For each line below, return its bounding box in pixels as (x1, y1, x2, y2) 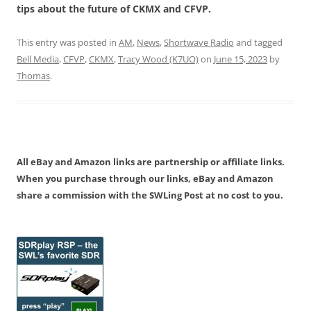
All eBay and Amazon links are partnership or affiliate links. (17, 155, 285, 169)
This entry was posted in (17, 36, 119, 49)
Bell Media (17, 53, 59, 66)
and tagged (234, 36, 283, 49)
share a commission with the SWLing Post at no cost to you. (17, 189, 283, 202)
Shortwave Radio (164, 36, 234, 49)
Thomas (17, 69, 50, 83)
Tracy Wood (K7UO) (118, 53, 199, 66)
